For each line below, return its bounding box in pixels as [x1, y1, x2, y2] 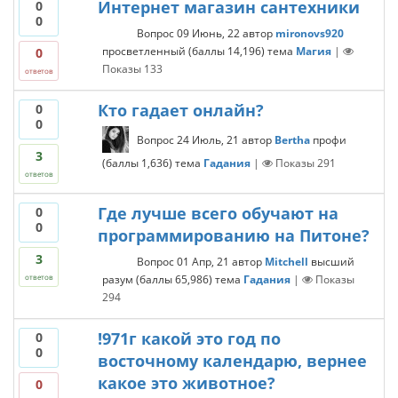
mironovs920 [275, 25, 344, 41]
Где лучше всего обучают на [97, 203, 338, 224]
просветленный [101, 43, 186, 59]
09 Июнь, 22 [176, 25, 240, 41]
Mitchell [264, 253, 308, 269]
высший [310, 253, 354, 269]
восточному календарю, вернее [97, 350, 367, 371]
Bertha [274, 131, 310, 147]
